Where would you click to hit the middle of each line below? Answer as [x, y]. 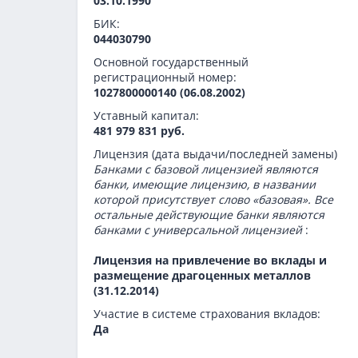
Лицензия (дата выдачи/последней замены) [215, 154]
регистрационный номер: [165, 77]
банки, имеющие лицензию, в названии [205, 184]
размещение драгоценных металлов [202, 275]
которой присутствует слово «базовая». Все [213, 199]
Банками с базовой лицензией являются [206, 169]
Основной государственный [171, 62]
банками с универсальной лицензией [199, 230]
